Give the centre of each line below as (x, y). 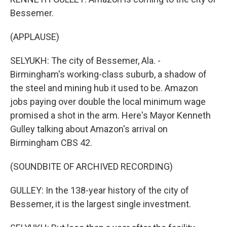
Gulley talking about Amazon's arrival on (89, 129)
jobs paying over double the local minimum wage (108, 102)
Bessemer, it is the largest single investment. (101, 204)
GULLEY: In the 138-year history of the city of (100, 190)
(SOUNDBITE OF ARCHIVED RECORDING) (91, 166)
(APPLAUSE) (35, 37)
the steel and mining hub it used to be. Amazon (104, 88)
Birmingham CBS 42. (51, 143)
